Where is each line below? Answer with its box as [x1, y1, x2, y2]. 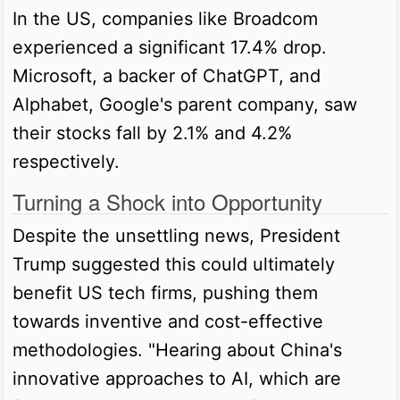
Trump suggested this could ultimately [12, 253, 335, 275]
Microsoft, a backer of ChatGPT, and [12, 64, 321, 87]
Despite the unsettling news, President [12, 224, 340, 246]
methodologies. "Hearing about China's [12, 338, 342, 361]
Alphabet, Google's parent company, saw [12, 93, 357, 115]
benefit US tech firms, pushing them [12, 281, 318, 304]
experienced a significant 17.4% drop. [12, 36, 327, 58]
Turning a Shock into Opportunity [12, 185, 322, 217]
